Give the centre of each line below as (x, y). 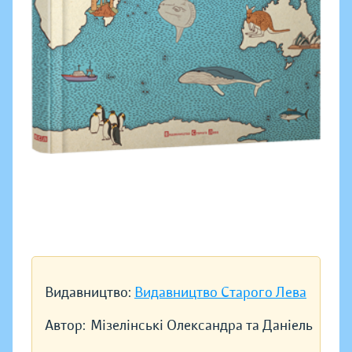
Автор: (65, 326)
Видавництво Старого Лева (220, 293)
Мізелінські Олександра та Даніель (202, 326)
